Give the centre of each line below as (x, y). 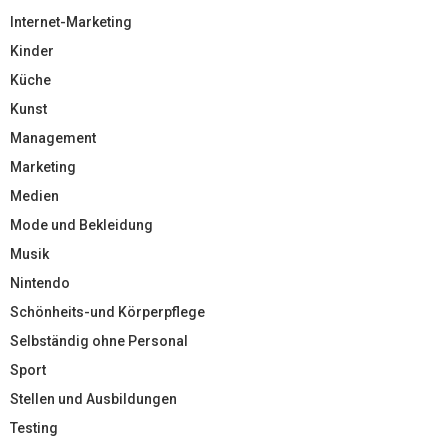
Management (53, 137)
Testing (34, 427)
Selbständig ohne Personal (99, 340)
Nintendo (40, 282)
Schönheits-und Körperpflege (107, 311)
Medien (34, 195)
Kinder (32, 50)
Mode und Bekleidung (81, 224)
